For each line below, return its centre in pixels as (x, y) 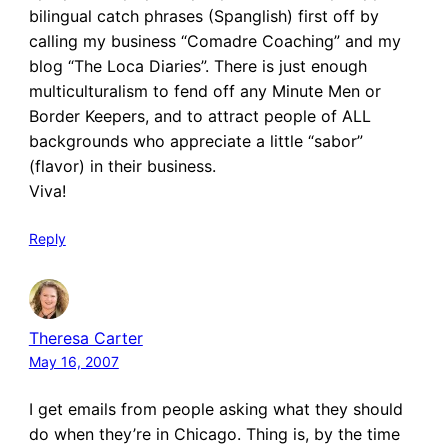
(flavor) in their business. (122, 165)
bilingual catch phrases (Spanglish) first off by (203, 15)
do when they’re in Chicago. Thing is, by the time (214, 433)
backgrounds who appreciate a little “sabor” (195, 140)
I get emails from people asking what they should (215, 408)
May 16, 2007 (73, 361)
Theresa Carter (85, 337)
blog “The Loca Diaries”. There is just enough (197, 65)
